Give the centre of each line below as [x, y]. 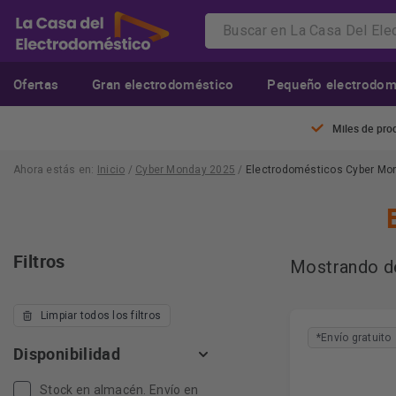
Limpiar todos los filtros [101, 316]
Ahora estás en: [55, 170]
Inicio [111, 170]
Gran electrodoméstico [163, 84]
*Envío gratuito [354, 338]
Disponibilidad [67, 354]
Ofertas [36, 84]
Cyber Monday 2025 [186, 170]
